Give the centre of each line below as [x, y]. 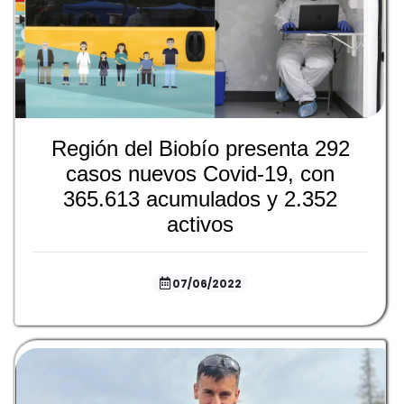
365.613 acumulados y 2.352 [200, 199]
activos [200, 224]
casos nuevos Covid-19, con [200, 174]
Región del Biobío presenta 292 [200, 148]
